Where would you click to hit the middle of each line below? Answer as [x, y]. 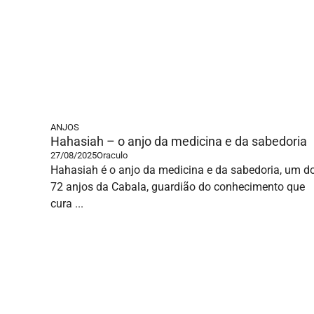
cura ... [67, 204]
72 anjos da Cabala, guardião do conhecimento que [178, 187]
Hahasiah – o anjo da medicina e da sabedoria [179, 141]
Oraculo [112, 155]
